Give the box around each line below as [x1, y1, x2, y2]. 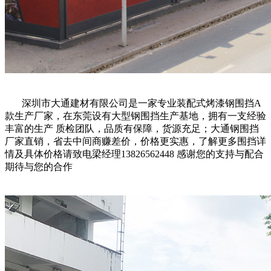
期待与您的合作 [5, 162, 73, 172]
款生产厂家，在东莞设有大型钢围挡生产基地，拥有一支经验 [5, 111, 266, 122]
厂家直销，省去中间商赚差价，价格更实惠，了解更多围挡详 [5, 136, 266, 147]
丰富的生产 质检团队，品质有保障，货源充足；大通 [5, 123, 230, 134]
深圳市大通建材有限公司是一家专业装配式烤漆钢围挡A [5, 98, 261, 109]
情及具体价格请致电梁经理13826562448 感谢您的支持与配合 [5, 149, 264, 160]
